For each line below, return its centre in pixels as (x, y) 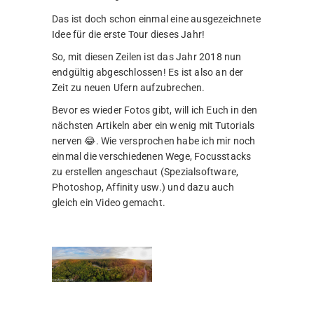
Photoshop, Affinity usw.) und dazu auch (143, 187)
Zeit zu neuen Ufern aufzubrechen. (129, 88)
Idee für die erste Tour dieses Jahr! (129, 35)
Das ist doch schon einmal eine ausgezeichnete (156, 19)
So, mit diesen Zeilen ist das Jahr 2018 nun (147, 57)
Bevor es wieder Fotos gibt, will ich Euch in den (155, 110)
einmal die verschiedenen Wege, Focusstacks (152, 157)
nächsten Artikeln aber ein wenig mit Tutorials (153, 126)
